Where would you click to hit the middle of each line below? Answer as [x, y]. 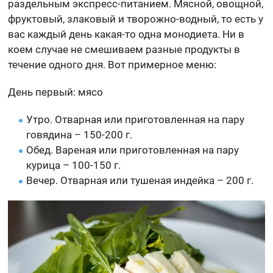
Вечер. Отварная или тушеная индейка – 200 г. [140, 180]
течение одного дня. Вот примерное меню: [112, 64]
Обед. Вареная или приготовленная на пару [133, 150]
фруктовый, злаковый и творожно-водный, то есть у [136, 19]
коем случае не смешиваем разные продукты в [124, 49]
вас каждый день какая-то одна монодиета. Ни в [126, 34]
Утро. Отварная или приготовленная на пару [136, 119]
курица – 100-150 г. [74, 165]
